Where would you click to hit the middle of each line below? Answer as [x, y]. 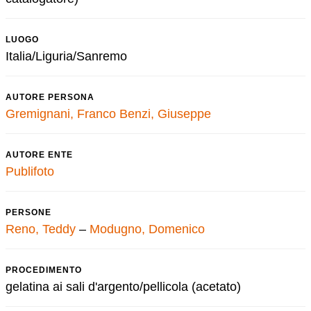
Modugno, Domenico [147, 229]
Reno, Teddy [41, 229]
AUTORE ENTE [39, 155]
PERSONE [28, 212]
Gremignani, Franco [61, 114]
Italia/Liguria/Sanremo [66, 56]
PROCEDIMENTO [44, 270]
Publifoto [30, 171]
